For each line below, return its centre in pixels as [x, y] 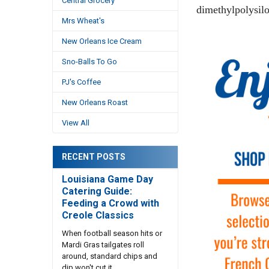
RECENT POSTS [93, 156]
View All [75, 123]
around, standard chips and [109, 256]
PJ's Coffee [81, 82]
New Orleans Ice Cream [101, 41]
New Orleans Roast [95, 103]
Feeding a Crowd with [110, 203]
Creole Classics [98, 215]
